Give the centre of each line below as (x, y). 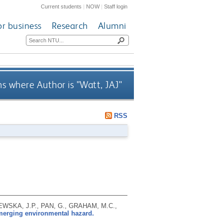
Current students (61, 6)
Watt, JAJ (99, 85)
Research (70, 26)
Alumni (112, 26)
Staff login (116, 6)
